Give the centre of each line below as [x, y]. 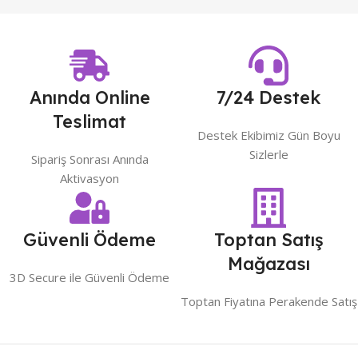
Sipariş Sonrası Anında [89, 159]
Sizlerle [268, 155]
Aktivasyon [89, 179]
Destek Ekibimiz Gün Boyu [268, 135]
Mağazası [268, 264]
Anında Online [89, 98]
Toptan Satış [268, 240]
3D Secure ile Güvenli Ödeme [89, 278]
